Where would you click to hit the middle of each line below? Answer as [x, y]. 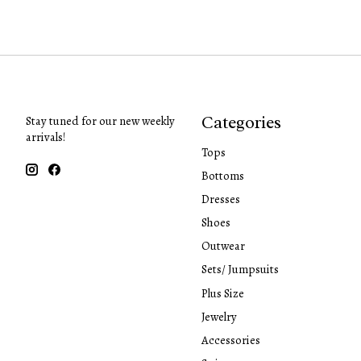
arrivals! [46, 137]
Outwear [223, 246]
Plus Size [222, 293]
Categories [241, 123]
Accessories [230, 340]
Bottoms [222, 175]
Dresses [220, 199]
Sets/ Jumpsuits [240, 270]
